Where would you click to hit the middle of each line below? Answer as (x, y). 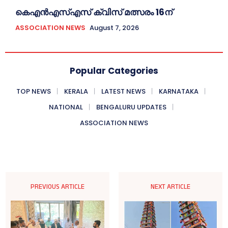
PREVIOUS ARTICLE (58, 187)
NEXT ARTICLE (170, 187)
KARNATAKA (179, 92)
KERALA (76, 92)
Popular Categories (114, 71)
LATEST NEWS (123, 92)
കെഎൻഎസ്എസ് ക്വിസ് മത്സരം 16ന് (94, 12)
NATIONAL (66, 107)
